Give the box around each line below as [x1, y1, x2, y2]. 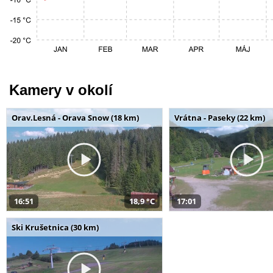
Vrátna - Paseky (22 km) [174, 112, 265, 123]
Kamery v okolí [9, 81, 113, 98]
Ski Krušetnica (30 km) [12, 221, 99, 233]
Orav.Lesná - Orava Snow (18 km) [12, 112, 139, 123]
